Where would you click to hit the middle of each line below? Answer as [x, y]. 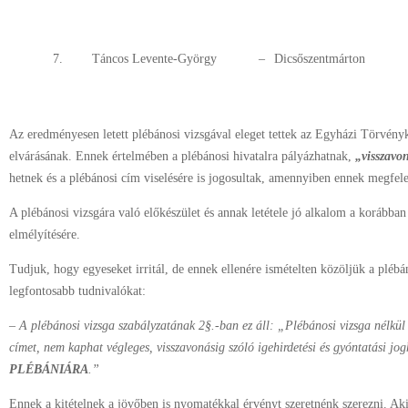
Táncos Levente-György [154, 59]
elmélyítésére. [45, 235]
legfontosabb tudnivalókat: [77, 291]
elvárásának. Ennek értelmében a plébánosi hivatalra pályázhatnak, [182, 156]
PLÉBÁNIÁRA [49, 369]
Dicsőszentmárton [320, 59]
